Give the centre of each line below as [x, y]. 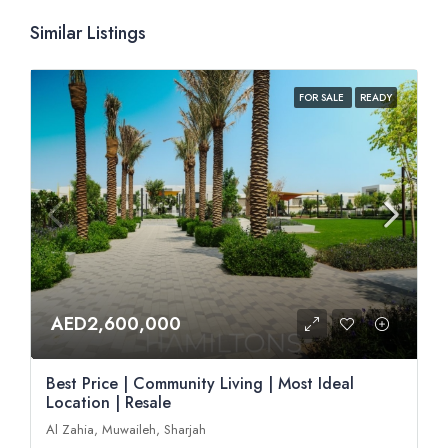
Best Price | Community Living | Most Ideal [200, 384]
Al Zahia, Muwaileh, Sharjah [126, 430]
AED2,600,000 [116, 324]
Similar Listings [88, 32]
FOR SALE [323, 97]
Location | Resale [108, 403]
